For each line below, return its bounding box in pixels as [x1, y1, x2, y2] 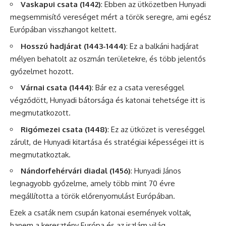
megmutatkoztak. [10, 149, 71, 159]
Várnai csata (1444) [21, 83, 92, 92]
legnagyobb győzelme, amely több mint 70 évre [10, 179, 175, 188]
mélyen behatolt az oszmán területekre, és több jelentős [10, 53, 206, 64]
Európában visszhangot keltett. [10, 25, 117, 34]
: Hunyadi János [131, 166, 181, 176]
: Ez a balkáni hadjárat [126, 41, 199, 51]
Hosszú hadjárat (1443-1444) [21, 41, 126, 51]
